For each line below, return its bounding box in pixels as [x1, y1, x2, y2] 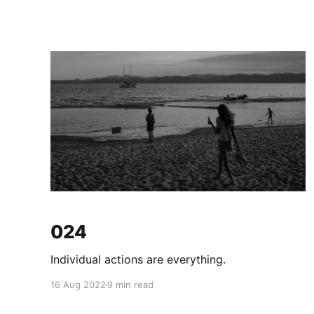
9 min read [107, 279, 153, 291]
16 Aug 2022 [50, 279, 106, 291]
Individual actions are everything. [50, 252, 226, 267]
